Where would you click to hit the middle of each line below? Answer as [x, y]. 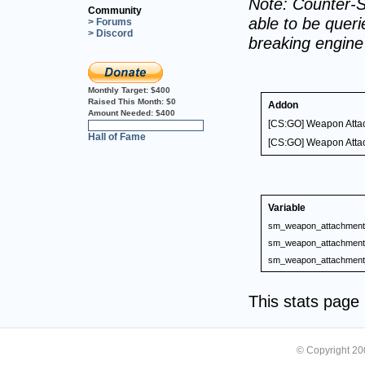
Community [115, 10]
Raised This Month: [127, 101]
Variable [287, 207]
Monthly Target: [119, 90]
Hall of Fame [117, 136]
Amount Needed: [122, 112]
